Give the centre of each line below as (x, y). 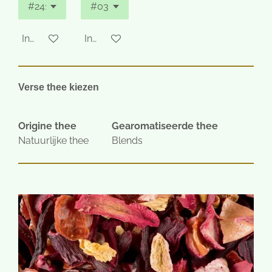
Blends (127, 141)
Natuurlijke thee (53, 141)
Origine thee (47, 126)
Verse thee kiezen (60, 87)
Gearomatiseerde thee (165, 126)
